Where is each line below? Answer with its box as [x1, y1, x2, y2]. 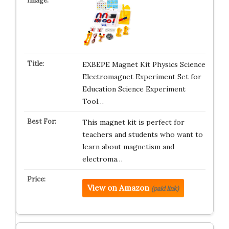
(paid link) [151, 185, 179, 192]
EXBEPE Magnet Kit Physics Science [82, 60, 205, 69]
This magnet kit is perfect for [82, 118, 185, 127]
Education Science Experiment [82, 84, 186, 94]
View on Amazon [87, 183, 149, 193]
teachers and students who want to [82, 130, 203, 139]
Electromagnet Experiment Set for [82, 72, 201, 81]
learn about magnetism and [82, 142, 174, 151]
